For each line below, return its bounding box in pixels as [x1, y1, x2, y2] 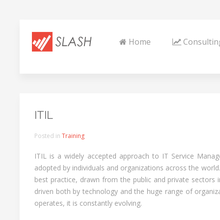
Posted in [34, 132, 62, 140]
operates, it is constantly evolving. [34, 198, 142, 208]
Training [62, 132, 84, 140]
